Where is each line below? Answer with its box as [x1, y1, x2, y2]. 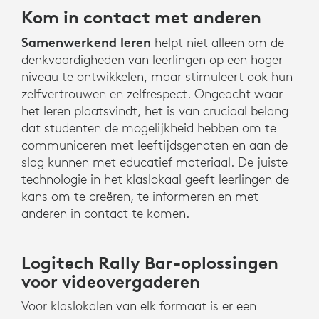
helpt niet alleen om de [151, 33, 284, 51]
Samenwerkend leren [21, 33, 151, 51]
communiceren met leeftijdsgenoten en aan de [21, 136, 288, 153]
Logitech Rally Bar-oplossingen [21, 251, 278, 273]
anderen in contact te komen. [21, 204, 189, 221]
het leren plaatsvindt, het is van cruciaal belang [21, 102, 288, 119]
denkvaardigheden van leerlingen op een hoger [21, 51, 283, 68]
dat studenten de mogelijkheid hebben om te [21, 119, 276, 136]
